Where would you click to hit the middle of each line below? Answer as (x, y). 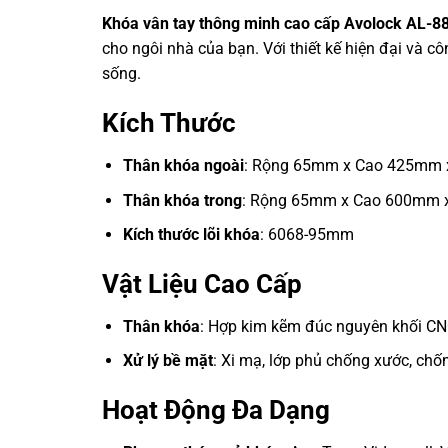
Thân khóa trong (182, 200)
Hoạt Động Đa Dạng (216, 410)
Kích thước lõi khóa (191, 235)
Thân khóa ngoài (183, 165)
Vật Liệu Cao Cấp (202, 283)
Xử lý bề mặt (167, 361)
